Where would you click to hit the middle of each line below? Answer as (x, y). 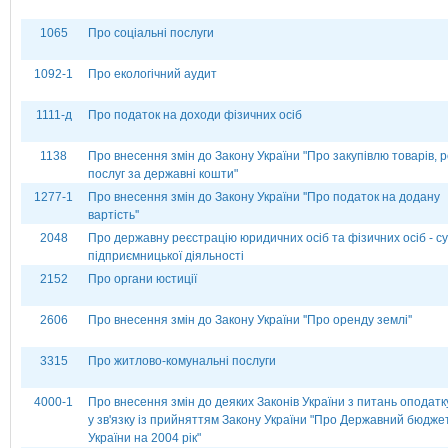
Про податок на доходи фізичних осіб (195, 115)
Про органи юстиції (142, 279)
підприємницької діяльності (166, 256)
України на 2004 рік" (144, 438)
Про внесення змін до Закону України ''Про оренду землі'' (250, 320)
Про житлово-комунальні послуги (182, 361)
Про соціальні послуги (151, 33)
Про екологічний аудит (152, 74)
